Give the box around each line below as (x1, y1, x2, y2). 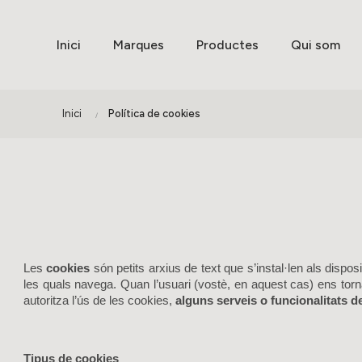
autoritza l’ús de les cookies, (23, 294, 175, 307)
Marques (113, 37, 164, 53)
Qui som (291, 37, 340, 53)
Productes (196, 37, 259, 53)
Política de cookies (107, 107, 200, 120)
